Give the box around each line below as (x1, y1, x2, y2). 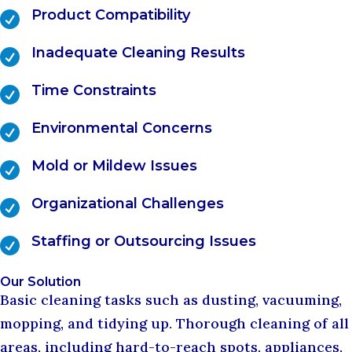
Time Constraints (31, 82, 156, 100)
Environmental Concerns (31, 119, 212, 137)
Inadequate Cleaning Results (31, 44, 245, 62)
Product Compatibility (31, 6, 190, 24)
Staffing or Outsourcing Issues (31, 233, 256, 251)
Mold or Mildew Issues (31, 157, 197, 175)
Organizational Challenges (31, 195, 224, 213)
